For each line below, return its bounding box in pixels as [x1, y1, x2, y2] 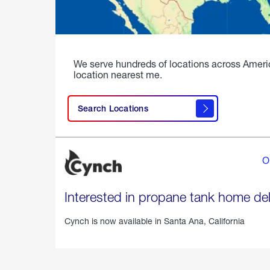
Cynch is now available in [64, 216, 164, 227]
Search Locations [78, 104, 148, 114]
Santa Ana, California [164, 216, 245, 227]
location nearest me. [74, 69, 162, 81]
